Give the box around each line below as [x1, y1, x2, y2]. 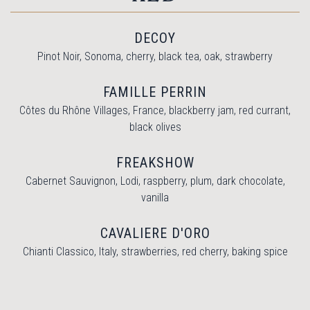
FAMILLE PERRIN [103, 83, 207, 100]
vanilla [141, 190, 169, 204]
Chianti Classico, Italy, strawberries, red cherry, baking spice [22, 244, 288, 258]
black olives [129, 120, 181, 134]
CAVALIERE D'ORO [100, 224, 210, 241]
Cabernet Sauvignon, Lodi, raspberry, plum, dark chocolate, [25, 174, 285, 188]
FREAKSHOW [116, 154, 194, 171]
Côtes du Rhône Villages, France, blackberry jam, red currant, [19, 103, 291, 117]
